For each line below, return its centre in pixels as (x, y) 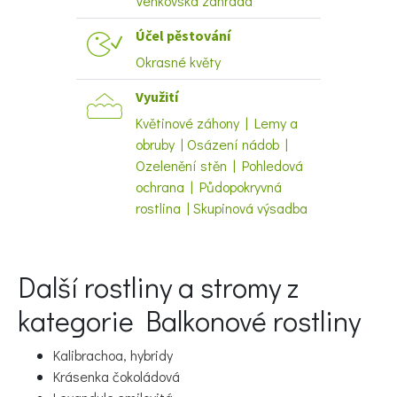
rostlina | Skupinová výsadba (222, 207)
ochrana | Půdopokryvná (209, 186)
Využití (157, 96)
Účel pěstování (183, 35)
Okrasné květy (178, 61)
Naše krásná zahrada (133, 108)
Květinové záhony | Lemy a (217, 122)
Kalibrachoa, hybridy (113, 354)
